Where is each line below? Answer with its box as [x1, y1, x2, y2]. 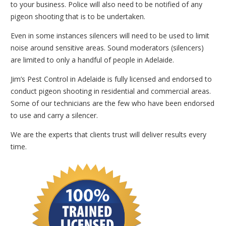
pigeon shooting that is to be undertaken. [11, 12, 145, 22]
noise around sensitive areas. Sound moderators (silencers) [11, 43, 204, 53]
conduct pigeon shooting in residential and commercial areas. [11, 86, 211, 96]
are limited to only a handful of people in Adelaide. [11, 55, 174, 65]
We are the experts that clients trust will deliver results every [11, 130, 206, 140]
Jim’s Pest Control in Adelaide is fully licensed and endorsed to [11, 74, 212, 84]
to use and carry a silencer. [11, 110, 98, 121]
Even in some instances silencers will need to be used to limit [11, 31, 209, 41]
